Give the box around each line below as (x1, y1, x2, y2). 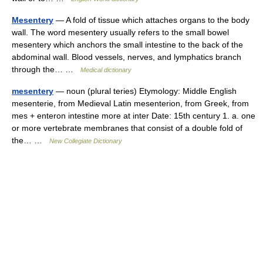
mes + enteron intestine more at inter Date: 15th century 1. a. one (12, 111, 255, 120)
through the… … (12, 65, 80, 74)
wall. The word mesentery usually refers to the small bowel (12, 28, 229, 37)
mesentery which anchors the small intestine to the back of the (12, 40, 243, 49)
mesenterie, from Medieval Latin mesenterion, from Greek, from (12, 99, 249, 108)
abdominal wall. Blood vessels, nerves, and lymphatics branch (12, 52, 241, 62)
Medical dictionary (80, 66, 131, 73)
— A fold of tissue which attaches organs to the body (53, 15, 249, 25)
